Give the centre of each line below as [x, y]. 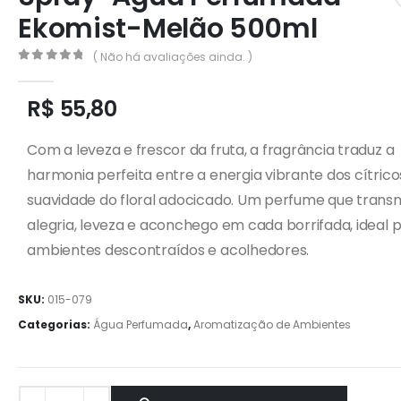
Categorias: [56, 325]
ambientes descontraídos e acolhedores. [168, 251]
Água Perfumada [141, 325]
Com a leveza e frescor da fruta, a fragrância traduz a [211, 150]
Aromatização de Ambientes [273, 325]
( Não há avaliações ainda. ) [172, 56]
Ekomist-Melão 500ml [168, 28]
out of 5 [61, 71]
